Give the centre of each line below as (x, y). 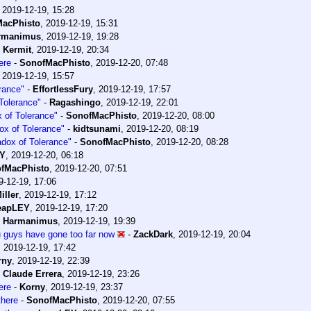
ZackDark (153, 235)
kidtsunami (97, 129)
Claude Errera (32, 274)
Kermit (17, 50)
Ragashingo (75, 103)
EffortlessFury (63, 90)
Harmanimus (30, 221)
